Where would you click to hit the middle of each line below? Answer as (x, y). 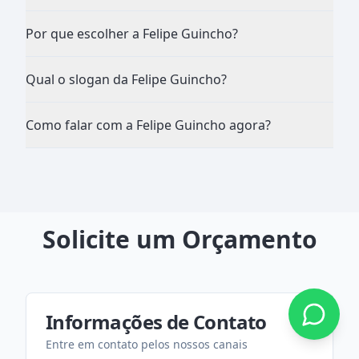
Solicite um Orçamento (179, 239)
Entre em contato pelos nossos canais (147, 344)
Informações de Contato (156, 321)
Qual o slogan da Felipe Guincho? (126, 79)
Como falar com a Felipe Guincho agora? (148, 125)
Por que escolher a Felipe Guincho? (132, 33)
